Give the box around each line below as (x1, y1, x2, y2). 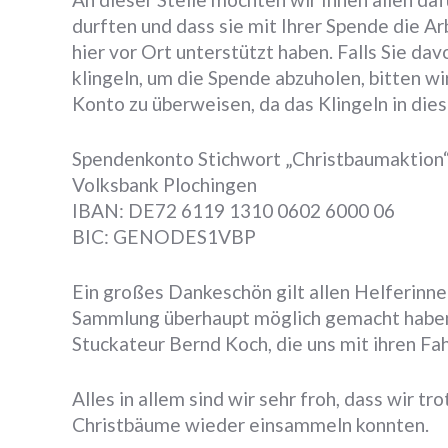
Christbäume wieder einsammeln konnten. (72, 412, 429, 436)
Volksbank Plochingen (72, 172, 257, 196)
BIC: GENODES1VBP (72, 224, 256, 248)
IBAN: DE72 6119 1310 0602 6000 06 (72, 198, 395, 222)
